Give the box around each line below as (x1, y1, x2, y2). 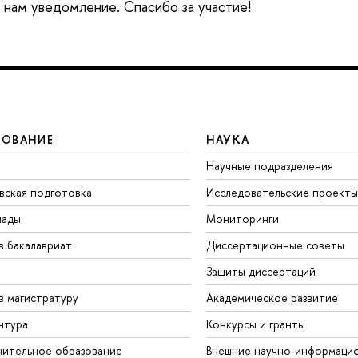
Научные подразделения (205, 157, 333, 173)
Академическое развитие (205, 289, 338, 305)
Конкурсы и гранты (205, 316, 305, 332)
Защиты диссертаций (205, 263, 316, 279)
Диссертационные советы (205, 237, 344, 253)
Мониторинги (205, 210, 279, 226)
